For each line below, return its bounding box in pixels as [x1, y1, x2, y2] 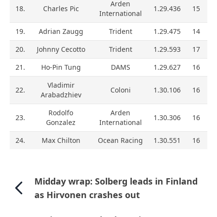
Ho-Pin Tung [41, 62, 81, 72]
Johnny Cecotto [36, 45, 85, 54]
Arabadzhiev [40, 90, 81, 100]
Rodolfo [48, 108, 73, 118]
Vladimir [47, 80, 75, 90]
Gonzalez [46, 118, 76, 127]
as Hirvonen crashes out [34, 189, 140, 201]
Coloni [110, 85, 131, 95]
